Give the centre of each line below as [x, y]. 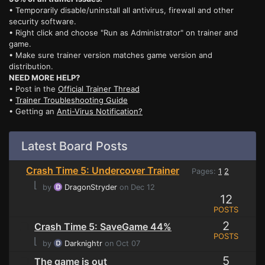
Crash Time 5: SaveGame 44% [103, 227]
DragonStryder [91, 188]
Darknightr [83, 244]
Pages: [203, 172]
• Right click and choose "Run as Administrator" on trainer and [123, 33]
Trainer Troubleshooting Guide [72, 100]
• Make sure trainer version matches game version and [111, 55]
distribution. [31, 67]
